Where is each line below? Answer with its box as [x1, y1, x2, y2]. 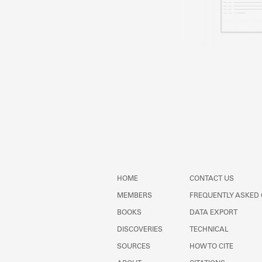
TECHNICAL [189, 226, 229, 233]
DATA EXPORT [189, 209, 237, 216]
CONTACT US [189, 175, 234, 182]
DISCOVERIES [117, 226, 163, 233]
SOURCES [117, 243, 150, 250]
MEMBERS [117, 192, 152, 199]
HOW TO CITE [189, 243, 233, 250]
